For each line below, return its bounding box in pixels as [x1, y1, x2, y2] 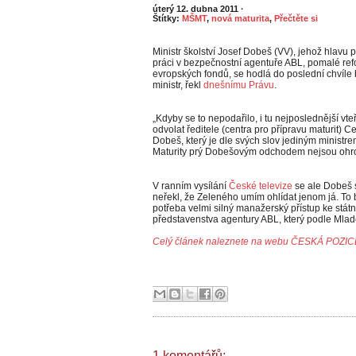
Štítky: [153, 14, 182, 23]
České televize [229, 180, 292, 192]
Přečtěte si [274, 14, 318, 23]
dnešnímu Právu [203, 79, 274, 91]
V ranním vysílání [153, 180, 229, 192]
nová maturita [211, 14, 269, 23]
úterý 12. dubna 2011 [153, 4, 241, 14]
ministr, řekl [153, 79, 203, 91]
